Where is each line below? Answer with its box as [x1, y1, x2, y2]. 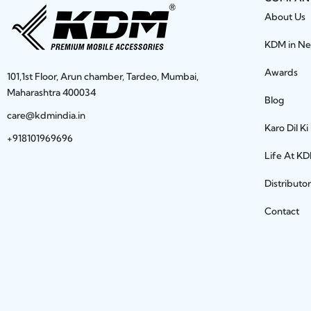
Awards [264, 67, 298, 78]
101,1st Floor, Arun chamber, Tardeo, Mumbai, [7, 71, 199, 83]
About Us [264, 11, 305, 23]
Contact [264, 205, 299, 217]
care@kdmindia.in [7, 110, 85, 121]
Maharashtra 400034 [7, 87, 96, 99]
